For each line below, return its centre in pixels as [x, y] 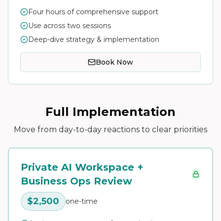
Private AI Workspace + [82, 167]
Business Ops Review [76, 181]
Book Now [114, 62]
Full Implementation [110, 112]
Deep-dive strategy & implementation [94, 39]
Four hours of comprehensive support [93, 12]
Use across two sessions [70, 26]
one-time [82, 201]
